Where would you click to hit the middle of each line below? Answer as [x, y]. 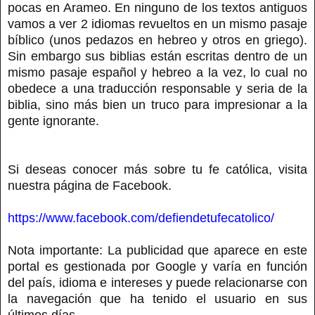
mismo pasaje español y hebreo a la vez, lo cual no [157, 72]
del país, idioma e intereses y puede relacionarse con [157, 282]
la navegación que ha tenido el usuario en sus [157, 298]
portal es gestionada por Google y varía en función [157, 266]
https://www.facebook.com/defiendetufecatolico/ [141, 218]
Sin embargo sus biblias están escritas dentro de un [157, 56]
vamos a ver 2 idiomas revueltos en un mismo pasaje [157, 24]
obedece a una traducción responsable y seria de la [157, 88]
